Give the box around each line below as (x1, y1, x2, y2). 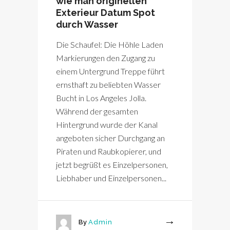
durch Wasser (56, 19, 118, 30)
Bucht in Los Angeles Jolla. (56, 93, 146, 103)
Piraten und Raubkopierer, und (56, 146, 161, 157)
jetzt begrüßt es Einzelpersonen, (56, 160, 168, 170)
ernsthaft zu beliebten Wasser (56, 80, 161, 90)
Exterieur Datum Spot (56, 7, 155, 18)
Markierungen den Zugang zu (56, 53, 155, 63)
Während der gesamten (56, 106, 138, 117)
